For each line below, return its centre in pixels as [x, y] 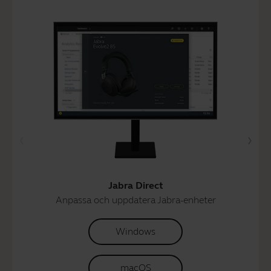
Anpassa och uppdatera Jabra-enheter [135, 200]
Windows [135, 231]
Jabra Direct [135, 185]
